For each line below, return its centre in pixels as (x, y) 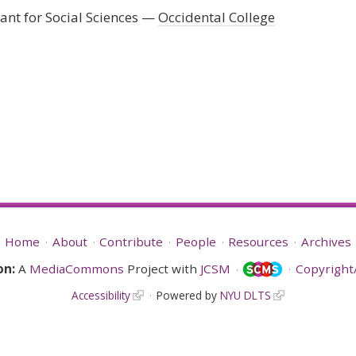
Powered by (188, 296)
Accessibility (101, 296)
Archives (326, 241)
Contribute (132, 241)
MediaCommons (76, 268)
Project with (162, 268)
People (195, 241)
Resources (259, 241)
